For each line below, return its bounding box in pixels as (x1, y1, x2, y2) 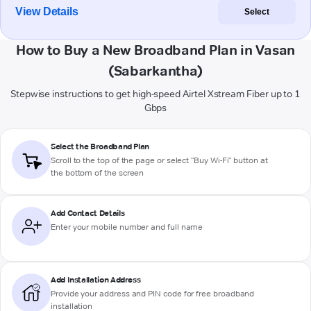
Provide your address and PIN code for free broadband (51, 288, 255, 299)
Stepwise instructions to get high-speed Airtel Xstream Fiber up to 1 (10, 87, 301, 101)
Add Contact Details (51, 208, 125, 219)
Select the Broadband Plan (51, 141, 149, 152)
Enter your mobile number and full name (51, 221, 203, 233)
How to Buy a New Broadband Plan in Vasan (15, 42, 295, 59)
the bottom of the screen (51, 167, 144, 178)
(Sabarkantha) (108, 62, 203, 80)
